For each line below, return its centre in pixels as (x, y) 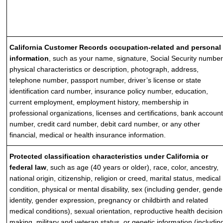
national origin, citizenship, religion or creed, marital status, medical (115, 178)
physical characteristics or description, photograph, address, (104, 69)
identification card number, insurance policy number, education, (109, 91)
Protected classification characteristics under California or (109, 156)
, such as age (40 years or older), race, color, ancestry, (133, 167)
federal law (28, 167)
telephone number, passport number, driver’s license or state (106, 80)
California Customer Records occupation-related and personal (115, 47)
